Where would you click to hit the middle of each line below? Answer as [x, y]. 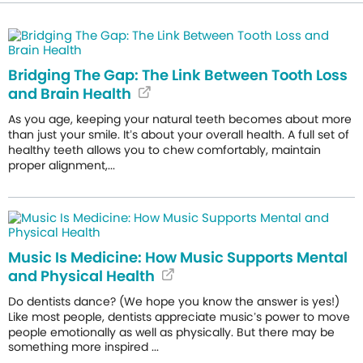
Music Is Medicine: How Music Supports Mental [178, 257]
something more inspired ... [83, 347]
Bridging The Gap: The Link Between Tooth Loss [178, 75]
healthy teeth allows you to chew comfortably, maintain [164, 149]
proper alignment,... [62, 165]
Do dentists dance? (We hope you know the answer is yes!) [174, 301]
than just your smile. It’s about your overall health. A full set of [179, 134]
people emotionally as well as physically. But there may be [171, 332]
